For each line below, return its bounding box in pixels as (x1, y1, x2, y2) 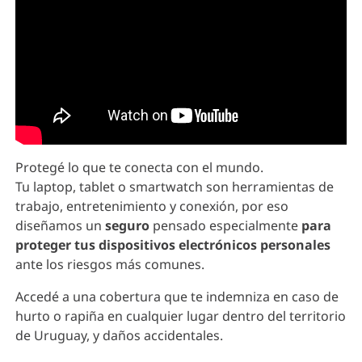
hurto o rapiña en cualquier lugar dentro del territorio (15, 306, 346, 325)
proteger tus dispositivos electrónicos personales (15, 235, 330, 254)
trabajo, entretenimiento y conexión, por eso (15, 196, 288, 215)
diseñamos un (15, 216, 105, 234)
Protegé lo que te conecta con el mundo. (15, 158, 263, 176)
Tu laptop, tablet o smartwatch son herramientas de (15, 177, 334, 196)
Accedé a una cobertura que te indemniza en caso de (15, 287, 339, 305)
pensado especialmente (149, 216, 301, 234)
